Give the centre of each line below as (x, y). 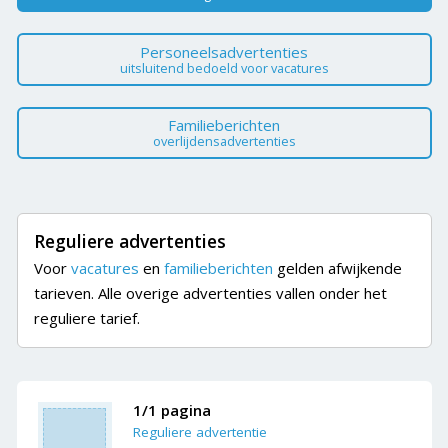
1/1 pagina (171, 410)
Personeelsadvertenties (224, 51)
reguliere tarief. (87, 317)
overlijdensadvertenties (224, 141)
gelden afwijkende (337, 267)
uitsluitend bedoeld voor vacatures (224, 67)
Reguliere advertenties (130, 240)
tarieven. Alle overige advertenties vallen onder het (210, 292)
